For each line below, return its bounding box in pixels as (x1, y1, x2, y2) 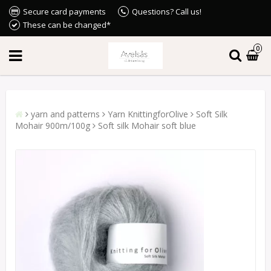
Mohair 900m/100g (15, 120, 90, 132)
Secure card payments (23, 6, 106, 17)
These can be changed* (23, 19, 111, 30)
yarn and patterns (31, 108, 100, 120)
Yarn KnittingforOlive (108, 108, 188, 120)
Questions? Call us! (132, 6, 201, 17)
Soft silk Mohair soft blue (98, 120, 196, 132)
